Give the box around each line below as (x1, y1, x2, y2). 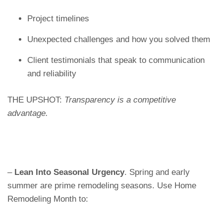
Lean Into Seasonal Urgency (14, 167, 124, 177)
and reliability (27, 69, 76, 78)
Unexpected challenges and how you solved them (27, 35, 210, 44)
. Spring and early (124, 167, 190, 177)
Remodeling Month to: (7, 194, 88, 204)
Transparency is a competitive (64, 95, 176, 105)
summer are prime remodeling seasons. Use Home (7, 181, 196, 190)
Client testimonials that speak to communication (27, 55, 205, 65)
